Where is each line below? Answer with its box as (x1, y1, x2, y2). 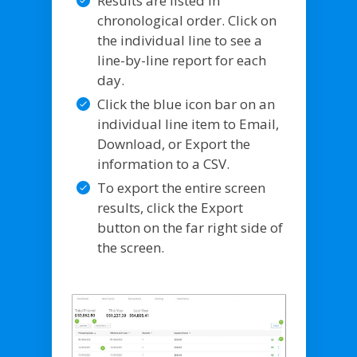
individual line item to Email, (96, 114, 279, 133)
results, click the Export (96, 198, 243, 217)
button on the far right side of (96, 218, 283, 237)
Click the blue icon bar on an (96, 94, 275, 113)
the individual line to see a (96, 30, 262, 49)
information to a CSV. (96, 154, 229, 173)
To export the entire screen (96, 178, 265, 197)
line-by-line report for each (96, 50, 266, 69)
